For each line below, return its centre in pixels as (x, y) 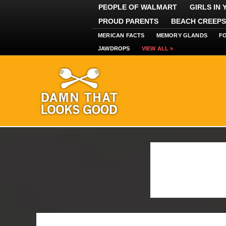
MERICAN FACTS (121, 35)
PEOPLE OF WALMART (138, 7)
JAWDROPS (114, 48)
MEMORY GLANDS (182, 35)
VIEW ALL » (157, 48)
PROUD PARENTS (128, 21)
